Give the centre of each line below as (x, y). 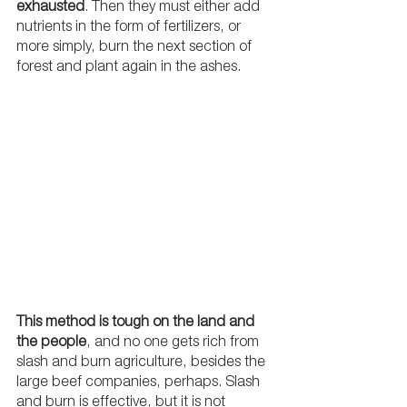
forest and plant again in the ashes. (130, 68)
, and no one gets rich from (174, 343)
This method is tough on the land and (137, 323)
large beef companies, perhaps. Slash (140, 383)
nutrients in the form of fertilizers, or (130, 28)
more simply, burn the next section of (136, 48)
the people (51, 343)
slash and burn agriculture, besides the (143, 363)
